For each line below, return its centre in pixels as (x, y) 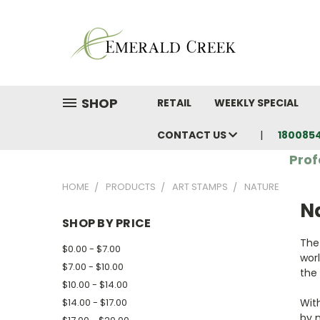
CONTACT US (193, 135)
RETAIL (174, 103)
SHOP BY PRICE (107, 223)
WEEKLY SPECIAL (256, 103)
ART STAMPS (200, 187)
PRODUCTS (131, 187)
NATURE (262, 187)
